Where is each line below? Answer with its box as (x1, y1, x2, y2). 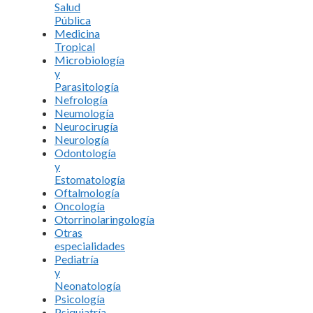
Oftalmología (54, 185, 119, 199)
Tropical (54, 39, 95, 53)
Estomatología (54, 172, 125, 186)
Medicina (54, 26, 100, 40)
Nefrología (54, 92, 108, 106)
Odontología (54, 145, 116, 159)
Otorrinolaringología (54, 212, 154, 226)
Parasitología (54, 79, 119, 93)
